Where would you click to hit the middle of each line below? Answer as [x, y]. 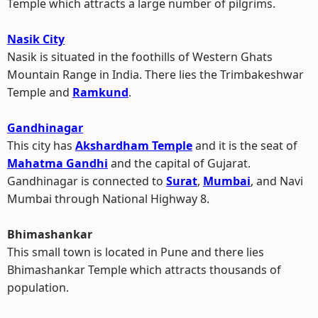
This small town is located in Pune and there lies [136, 252]
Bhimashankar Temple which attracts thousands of [144, 270]
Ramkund [100, 92]
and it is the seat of [245, 146]
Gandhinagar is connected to [87, 181]
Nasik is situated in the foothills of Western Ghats [140, 57]
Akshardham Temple [134, 146]
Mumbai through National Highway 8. [108, 199]
